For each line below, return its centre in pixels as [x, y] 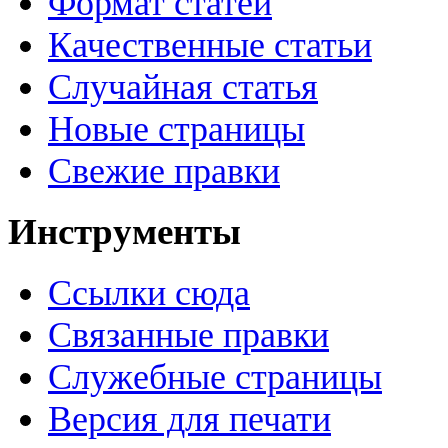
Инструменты [124, 232]
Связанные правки [188, 335]
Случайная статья [183, 86]
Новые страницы [176, 128]
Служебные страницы [215, 377]
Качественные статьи [210, 44]
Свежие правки [164, 170]
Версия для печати [189, 419]
